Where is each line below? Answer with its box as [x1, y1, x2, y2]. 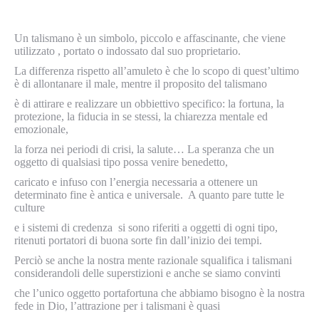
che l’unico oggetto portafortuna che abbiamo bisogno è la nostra [14, 287, 305, 299]
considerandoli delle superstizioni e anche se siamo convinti [14, 267, 281, 279]
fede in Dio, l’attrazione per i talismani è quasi [14, 300, 220, 312]
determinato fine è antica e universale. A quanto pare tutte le [14, 189, 284, 201]
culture [14, 202, 45, 214]
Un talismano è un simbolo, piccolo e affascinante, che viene [14, 32, 286, 44]
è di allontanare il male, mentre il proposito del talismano [14, 78, 267, 90]
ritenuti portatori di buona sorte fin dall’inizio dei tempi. [14, 234, 262, 246]
